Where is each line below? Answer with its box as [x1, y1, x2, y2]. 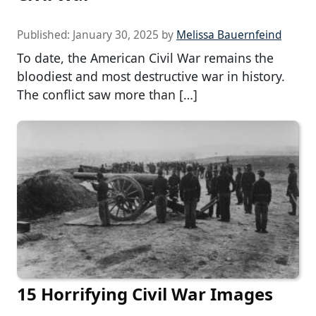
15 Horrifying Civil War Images [17, 282, 273, 306]
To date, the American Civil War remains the [17, 49, 274, 67]
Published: [17, 28, 73, 43]
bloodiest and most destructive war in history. [17, 68, 285, 85]
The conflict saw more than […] [17, 86, 197, 104]
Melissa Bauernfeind [176, 28, 281, 43]
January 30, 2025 [73, 28, 159, 43]
